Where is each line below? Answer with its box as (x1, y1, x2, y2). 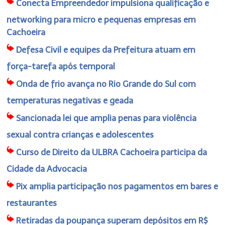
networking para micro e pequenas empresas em (7, 14, 196, 25)
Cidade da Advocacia (7, 163, 87, 174)
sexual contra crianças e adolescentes (7, 129, 154, 140)
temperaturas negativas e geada (7, 95, 134, 105)
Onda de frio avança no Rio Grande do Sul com (16, 78, 196, 89)
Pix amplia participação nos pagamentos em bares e (16, 181, 218, 191)
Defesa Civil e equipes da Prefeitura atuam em (16, 44, 196, 55)
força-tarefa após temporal (7, 61, 116, 71)
